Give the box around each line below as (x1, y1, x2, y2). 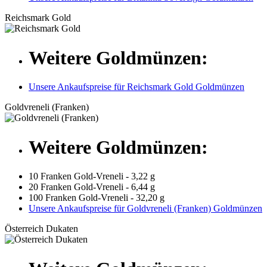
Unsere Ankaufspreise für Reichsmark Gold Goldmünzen (29, 82, 244, 92)
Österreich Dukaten (5, 223, 78, 234)
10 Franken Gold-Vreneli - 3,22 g (29, 171, 155, 182)
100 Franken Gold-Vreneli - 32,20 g (29, 193, 164, 203)
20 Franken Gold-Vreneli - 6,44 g (29, 182, 155, 193)
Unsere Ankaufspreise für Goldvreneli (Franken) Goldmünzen (29, 203, 262, 214)
